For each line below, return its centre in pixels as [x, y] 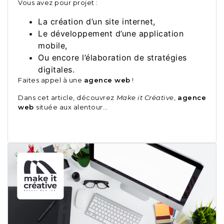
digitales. [56, 70]
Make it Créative [145, 98]
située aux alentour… [72, 107]
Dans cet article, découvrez [67, 98]
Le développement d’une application [111, 34]
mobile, [53, 46]
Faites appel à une [51, 80]
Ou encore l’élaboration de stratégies [112, 58]
